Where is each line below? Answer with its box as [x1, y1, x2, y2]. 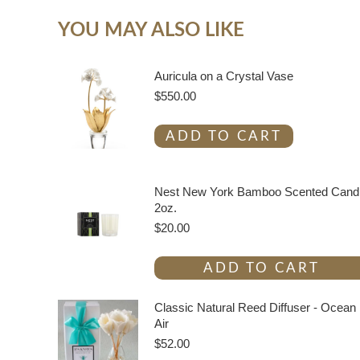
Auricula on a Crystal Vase [154, 69, 293, 84]
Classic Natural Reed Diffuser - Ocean [154, 301, 356, 315]
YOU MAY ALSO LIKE [58, 21, 244, 41]
